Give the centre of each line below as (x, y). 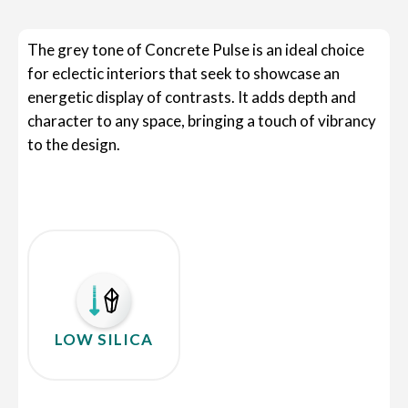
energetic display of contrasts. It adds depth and (192, 97)
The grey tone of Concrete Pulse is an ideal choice (196, 50)
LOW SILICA (104, 339)
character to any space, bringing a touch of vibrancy (202, 121)
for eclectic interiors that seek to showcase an (184, 73)
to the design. (74, 144)
